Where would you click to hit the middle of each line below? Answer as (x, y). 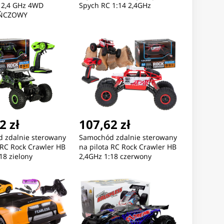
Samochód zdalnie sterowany (128, 137)
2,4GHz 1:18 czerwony (115, 156)
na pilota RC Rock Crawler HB (127, 147)
